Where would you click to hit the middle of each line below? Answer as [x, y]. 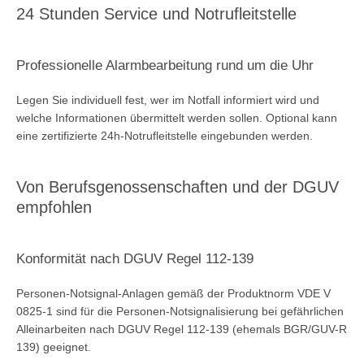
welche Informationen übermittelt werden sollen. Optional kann [177, 117]
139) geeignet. [54, 347]
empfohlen [54, 207]
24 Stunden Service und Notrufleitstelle [156, 13]
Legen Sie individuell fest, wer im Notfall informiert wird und [168, 100]
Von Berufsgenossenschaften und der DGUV [178, 186]
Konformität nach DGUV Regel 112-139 [135, 258]
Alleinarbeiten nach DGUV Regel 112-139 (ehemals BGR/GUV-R [182, 329]
